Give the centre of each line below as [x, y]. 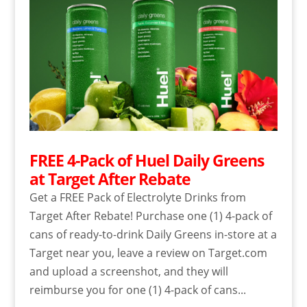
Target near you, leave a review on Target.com [148, 253]
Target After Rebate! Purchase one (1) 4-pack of [150, 216]
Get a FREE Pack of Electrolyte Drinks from [137, 198]
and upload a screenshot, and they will [128, 272]
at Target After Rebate [110, 179]
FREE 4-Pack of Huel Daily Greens [146, 161]
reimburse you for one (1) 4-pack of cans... [137, 290]
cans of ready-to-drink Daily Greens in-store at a [153, 235]
